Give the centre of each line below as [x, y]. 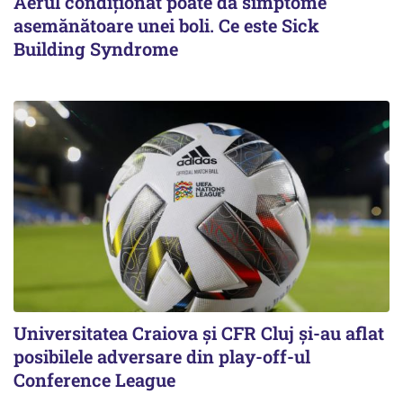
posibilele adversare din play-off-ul [162, 357]
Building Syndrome [96, 49]
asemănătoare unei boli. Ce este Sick [166, 25]
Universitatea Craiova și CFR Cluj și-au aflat [199, 333]
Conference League [94, 380]
